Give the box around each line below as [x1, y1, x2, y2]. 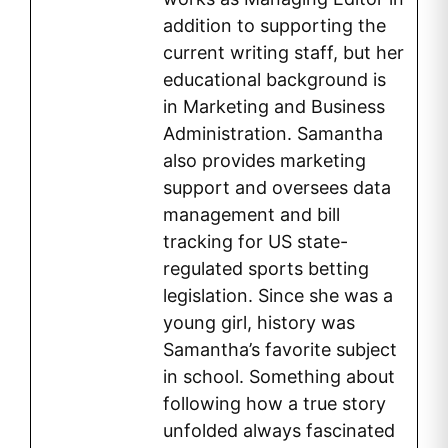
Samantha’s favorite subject [163, 339, 397, 361]
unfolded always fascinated [163, 420, 395, 442]
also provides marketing [163, 150, 366, 172]
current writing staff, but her [163, 42, 404, 64]
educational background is [163, 69, 386, 91]
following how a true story [163, 393, 386, 415]
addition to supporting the [163, 15, 386, 37]
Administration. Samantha [163, 123, 383, 145]
